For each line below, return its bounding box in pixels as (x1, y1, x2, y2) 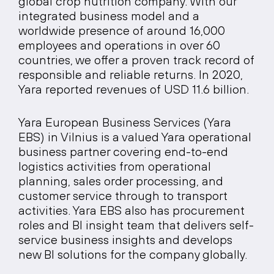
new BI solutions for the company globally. (18, 247, 247, 261)
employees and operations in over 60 (18, 38, 220, 52)
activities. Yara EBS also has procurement (18, 203, 245, 217)
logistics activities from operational (18, 159, 211, 173)
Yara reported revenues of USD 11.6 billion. (18, 82, 249, 96)
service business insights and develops (18, 232, 232, 246)
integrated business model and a (18, 9, 199, 23)
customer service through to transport (18, 188, 228, 202)
